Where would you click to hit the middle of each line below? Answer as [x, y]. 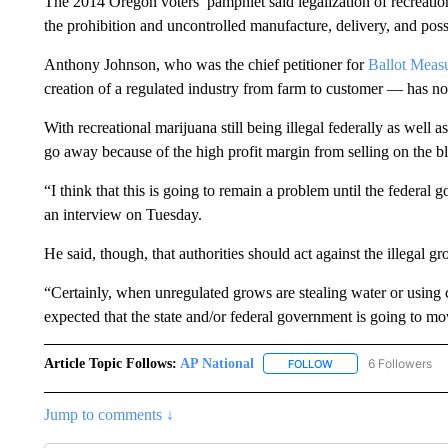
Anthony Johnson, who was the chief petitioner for [205, 64]
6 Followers [399, 363]
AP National [216, 363]
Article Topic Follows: [110, 363]
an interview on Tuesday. [122, 214]
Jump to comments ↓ [108, 414]
